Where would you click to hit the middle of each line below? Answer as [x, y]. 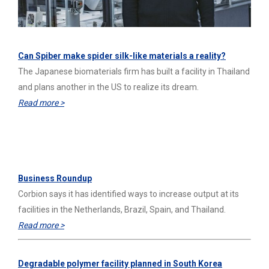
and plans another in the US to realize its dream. [108, 87]
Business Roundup [55, 179]
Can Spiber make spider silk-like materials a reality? [122, 56]
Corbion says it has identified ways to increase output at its [128, 194]
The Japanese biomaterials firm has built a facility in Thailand [134, 72]
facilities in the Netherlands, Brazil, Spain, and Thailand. [122, 210]
